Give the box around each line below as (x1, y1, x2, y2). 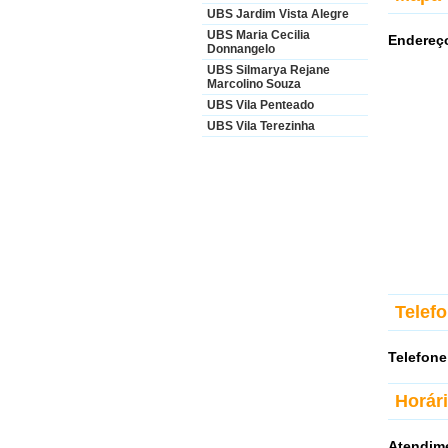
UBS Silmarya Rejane (207, 63, 330, 77)
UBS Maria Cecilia (207, 28, 310, 42)
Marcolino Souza (207, 77, 301, 91)
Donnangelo (207, 42, 275, 56)
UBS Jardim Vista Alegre (207, 7, 349, 21)
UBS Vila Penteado (207, 98, 314, 112)
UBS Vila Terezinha (207, 119, 315, 133)
